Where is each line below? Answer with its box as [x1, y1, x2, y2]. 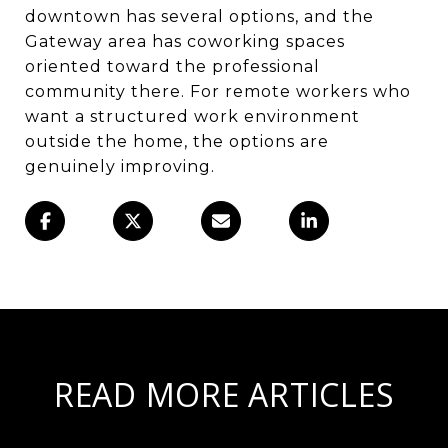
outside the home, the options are [25, 131, 329, 151]
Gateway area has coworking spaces [25, 31, 345, 51]
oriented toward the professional [25, 56, 320, 76]
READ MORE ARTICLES [53, 372, 395, 416]
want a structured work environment [25, 106, 360, 126]
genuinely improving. [25, 156, 215, 176]
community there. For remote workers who [25, 81, 411, 101]
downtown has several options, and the [25, 6, 374, 26]
